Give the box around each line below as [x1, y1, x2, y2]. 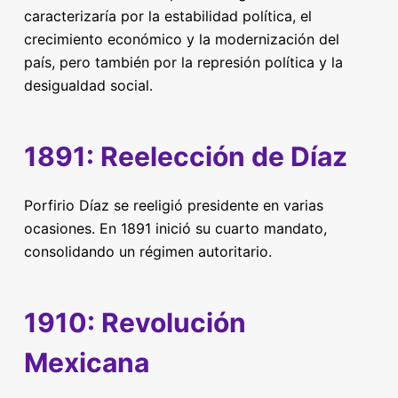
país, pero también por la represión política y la [23, 53, 343, 71]
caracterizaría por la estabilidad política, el [23, 7, 312, 25]
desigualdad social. [23, 76, 153, 94]
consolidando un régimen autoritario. [23, 243, 272, 260]
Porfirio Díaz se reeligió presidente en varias [23, 196, 323, 214]
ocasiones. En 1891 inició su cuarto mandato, [23, 219, 327, 237]
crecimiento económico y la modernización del [23, 30, 339, 48]
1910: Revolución [23, 306, 246, 338]
